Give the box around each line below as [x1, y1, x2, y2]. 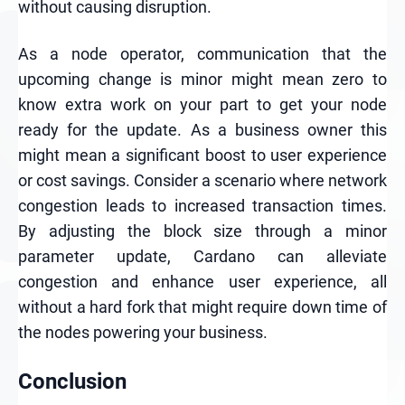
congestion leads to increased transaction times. [18, 196, 387, 215]
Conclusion [18, 369, 127, 394]
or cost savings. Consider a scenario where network [18, 171, 387, 190]
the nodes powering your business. [18, 323, 268, 342]
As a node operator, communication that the [18, 44, 387, 63]
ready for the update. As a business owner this [18, 120, 387, 139]
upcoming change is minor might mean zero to [18, 70, 387, 89]
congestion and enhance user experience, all [18, 272, 387, 291]
